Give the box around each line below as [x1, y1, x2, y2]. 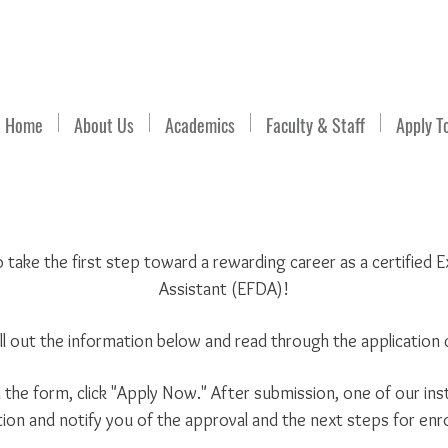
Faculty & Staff [266, 112, 365, 138]
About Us [74, 112, 134, 138]
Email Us [51, 18, 117, 48]
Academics [165, 112, 235, 138]
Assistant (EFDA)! [158, 278, 289, 300]
